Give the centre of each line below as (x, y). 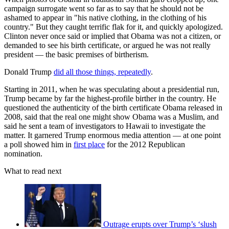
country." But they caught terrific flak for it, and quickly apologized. (113, 27)
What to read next (33, 171)
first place (89, 144)
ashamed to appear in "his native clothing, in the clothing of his (105, 17)
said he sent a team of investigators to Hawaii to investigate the (105, 126)
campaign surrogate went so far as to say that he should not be (104, 8)
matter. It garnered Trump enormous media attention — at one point (112, 135)
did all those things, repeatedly (102, 72)
